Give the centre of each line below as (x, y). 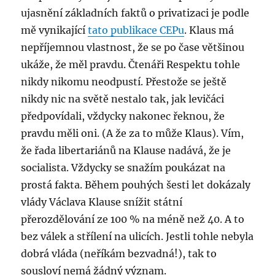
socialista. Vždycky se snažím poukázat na (123, 168)
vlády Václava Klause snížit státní (102, 202)
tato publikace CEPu (136, 30)
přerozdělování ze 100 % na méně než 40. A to (133, 219)
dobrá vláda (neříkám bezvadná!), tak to (119, 254)
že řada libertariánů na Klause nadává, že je (126, 150)
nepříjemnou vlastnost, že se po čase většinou (133, 47)
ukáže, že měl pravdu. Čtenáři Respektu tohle (131, 64)
